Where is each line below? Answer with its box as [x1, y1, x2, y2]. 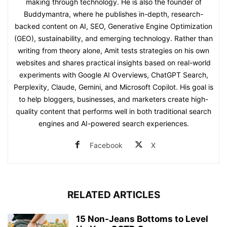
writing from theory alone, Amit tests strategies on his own [18, 46, 209, 55]
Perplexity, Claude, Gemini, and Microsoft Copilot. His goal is [14, 83, 213, 92]
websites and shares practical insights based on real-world [16, 58, 211, 67]
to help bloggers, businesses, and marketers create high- [19, 95, 208, 104]
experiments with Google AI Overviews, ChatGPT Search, [19, 70, 208, 80]
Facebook [90, 141, 123, 150]
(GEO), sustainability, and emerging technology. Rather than [14, 34, 213, 43]
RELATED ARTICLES [67, 189, 160, 201]
